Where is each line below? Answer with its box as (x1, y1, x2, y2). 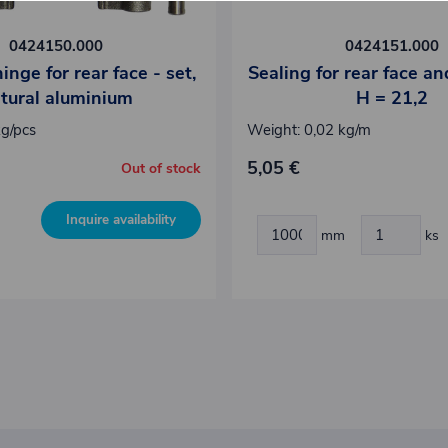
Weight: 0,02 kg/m (246, 119, 371, 140)
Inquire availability (66, 209, 177, 229)
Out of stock (121, 158, 202, 178)
